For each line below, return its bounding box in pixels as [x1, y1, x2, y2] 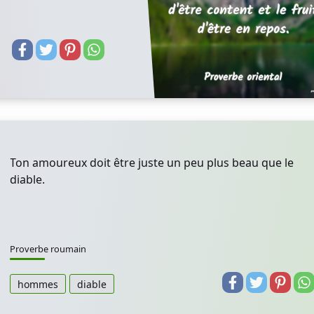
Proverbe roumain [10, 243, 86, 255]
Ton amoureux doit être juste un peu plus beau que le [10, 155, 294, 170]
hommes [18, 277, 58, 291]
